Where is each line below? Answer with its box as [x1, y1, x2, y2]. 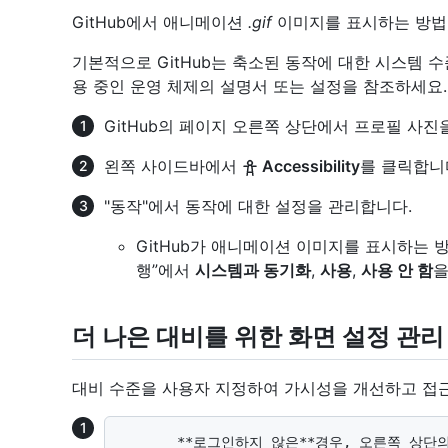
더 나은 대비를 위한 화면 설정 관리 [72, 321, 444, 351]
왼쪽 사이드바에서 [104, 155, 242, 176]
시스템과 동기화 [195, 259, 311, 280]
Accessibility [258, 155, 360, 176]
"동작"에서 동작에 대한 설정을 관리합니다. [104, 195, 412, 216]
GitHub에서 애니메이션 [72, 11, 248, 32]
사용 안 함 [361, 259, 433, 280]
